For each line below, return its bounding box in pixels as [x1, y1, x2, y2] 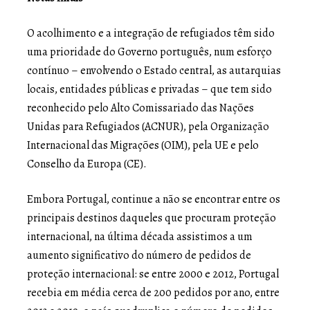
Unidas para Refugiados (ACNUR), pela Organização [27, 118, 269, 134]
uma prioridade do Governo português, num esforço [27, 44, 272, 60]
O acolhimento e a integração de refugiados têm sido [27, 25, 275, 41]
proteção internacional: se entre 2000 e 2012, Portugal [27, 266, 279, 282]
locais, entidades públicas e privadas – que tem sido [27, 81, 272, 97]
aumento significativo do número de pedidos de [27, 247, 251, 263]
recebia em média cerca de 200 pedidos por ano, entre [27, 284, 280, 300]
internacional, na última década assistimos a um [27, 228, 253, 244]
